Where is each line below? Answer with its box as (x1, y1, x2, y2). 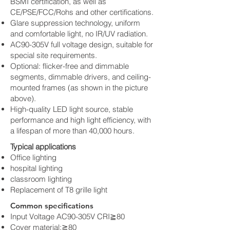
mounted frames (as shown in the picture (10, 83, 148, 92)
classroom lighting (10, 174, 72, 184)
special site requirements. (10, 50, 97, 60)
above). (10, 93, 36, 103)
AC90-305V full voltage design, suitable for (10, 40, 153, 49)
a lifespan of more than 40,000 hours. (10, 126, 135, 136)
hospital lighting (10, 163, 63, 173)
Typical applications (10, 142, 76, 151)
